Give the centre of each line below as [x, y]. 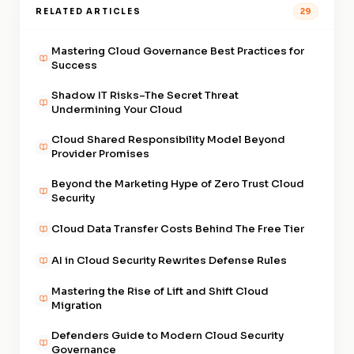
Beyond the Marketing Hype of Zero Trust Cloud [178, 184]
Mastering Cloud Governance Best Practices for [178, 51]
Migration [77, 305]
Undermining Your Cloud [117, 109]
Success [74, 65]
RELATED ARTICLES [88, 11]
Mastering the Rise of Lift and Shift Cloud [160, 291]
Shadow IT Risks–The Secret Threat [145, 95]
